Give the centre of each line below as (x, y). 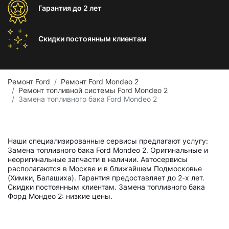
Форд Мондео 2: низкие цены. (60, 196)
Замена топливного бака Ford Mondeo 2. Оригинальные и (108, 150)
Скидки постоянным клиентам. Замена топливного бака (106, 187)
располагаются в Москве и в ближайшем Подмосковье (105, 168)
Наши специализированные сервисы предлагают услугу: (108, 141)
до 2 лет (87, 8)
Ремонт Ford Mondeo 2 (100, 82)
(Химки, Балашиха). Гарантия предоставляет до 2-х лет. (106, 178)
